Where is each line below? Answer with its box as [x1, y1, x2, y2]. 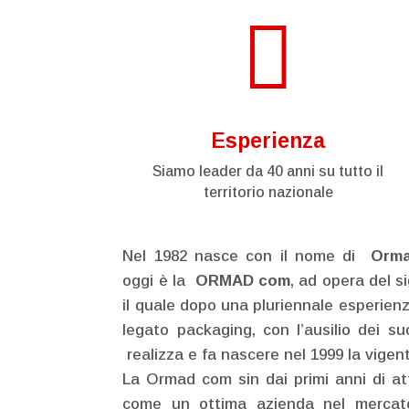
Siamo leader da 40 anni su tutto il [152, 163, 384, 179]
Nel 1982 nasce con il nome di [122, 246, 363, 265]
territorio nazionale [203, 184, 333, 200]
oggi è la [122, 271, 191, 289]
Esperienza [211, 128, 326, 152]
